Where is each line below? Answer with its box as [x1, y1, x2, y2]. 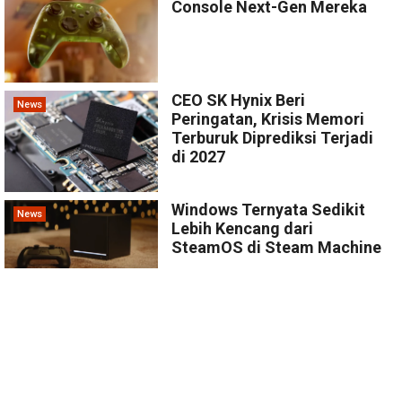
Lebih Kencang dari [171, 218, 314, 238]
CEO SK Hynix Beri [171, 90, 306, 109]
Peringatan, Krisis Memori [171, 109, 365, 128]
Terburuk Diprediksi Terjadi [171, 127, 374, 147]
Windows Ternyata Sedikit [171, 199, 366, 219]
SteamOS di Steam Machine [171, 237, 382, 257]
